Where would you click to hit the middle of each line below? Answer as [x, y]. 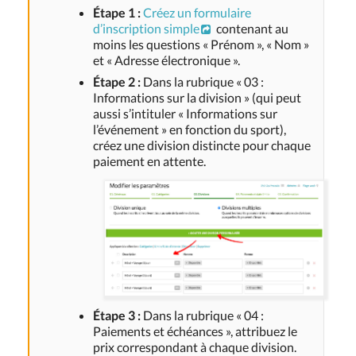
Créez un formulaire [197, 12]
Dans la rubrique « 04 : [202, 315]
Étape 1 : [117, 12]
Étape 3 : [117, 315]
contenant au [251, 28]
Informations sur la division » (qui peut [197, 97]
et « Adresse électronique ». [166, 60]
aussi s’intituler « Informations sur [185, 113]
